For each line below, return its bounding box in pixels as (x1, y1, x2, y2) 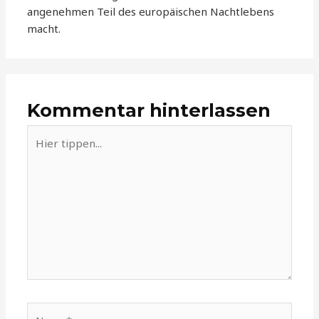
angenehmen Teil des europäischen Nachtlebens (27, 4, 275, 19)
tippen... (26, 143, 68, 158)
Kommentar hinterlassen (27, 99, 271, 122)
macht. (27, 21, 61, 36)
